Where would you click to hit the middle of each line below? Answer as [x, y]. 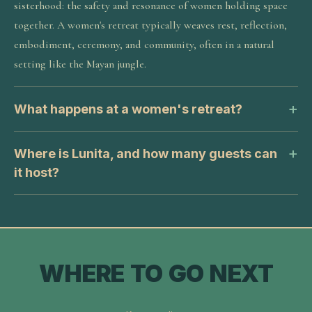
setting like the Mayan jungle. [80, 64]
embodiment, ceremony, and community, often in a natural [144, 45]
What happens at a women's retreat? [128, 109]
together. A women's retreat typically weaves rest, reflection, [150, 25]
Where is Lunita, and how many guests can [146, 154]
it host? [37, 172]
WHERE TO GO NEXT [156, 273]
